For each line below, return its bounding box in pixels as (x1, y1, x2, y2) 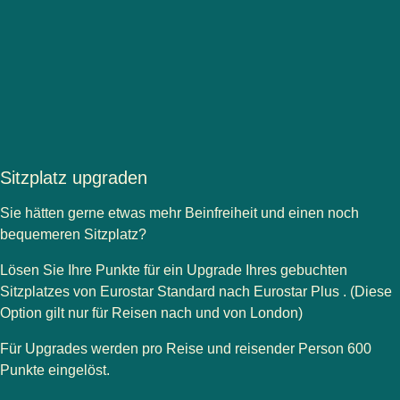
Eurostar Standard (100, 284, 219, 300)
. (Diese (343, 284, 392, 300)
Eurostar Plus (254, 284, 343, 300)
